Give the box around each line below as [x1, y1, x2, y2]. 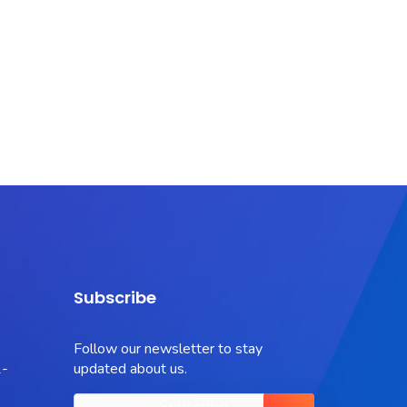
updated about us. [73, 359, 187, 379]
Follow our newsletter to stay [73, 339, 263, 359]
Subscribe [73, 286, 156, 309]
